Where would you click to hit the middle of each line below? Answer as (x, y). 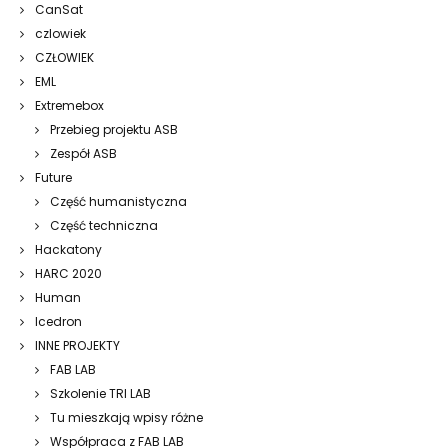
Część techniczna (104, 225)
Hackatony (68, 249)
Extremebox (69, 105)
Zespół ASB (83, 153)
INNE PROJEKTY (77, 345)
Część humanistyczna (118, 201)
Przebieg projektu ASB (114, 129)
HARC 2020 (68, 273)
